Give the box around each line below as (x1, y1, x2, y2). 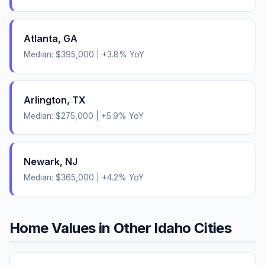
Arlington (24, 93, 67, 106)
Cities (190, 219, 232, 237)
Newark (24, 155, 60, 167)
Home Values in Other (9, 219, 154, 237)
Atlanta (24, 32, 58, 44)
